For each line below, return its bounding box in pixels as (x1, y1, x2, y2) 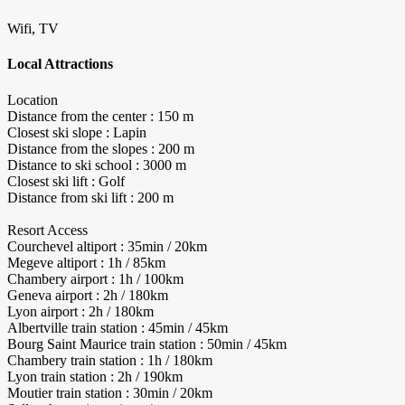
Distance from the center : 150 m (7, 108, 193, 124)
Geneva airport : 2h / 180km (7, 287, 168, 303)
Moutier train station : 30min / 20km (7, 384, 212, 400)
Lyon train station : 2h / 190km (7, 368, 183, 384)
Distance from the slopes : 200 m (7, 140, 194, 156)
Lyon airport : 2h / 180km (7, 303, 154, 319)
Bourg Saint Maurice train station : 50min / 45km (7, 335, 287, 352)
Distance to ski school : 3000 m (7, 156, 186, 173)
